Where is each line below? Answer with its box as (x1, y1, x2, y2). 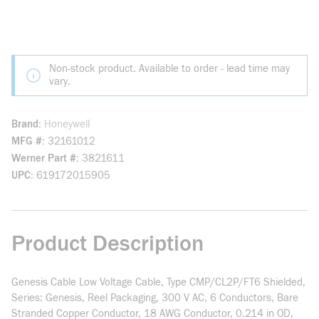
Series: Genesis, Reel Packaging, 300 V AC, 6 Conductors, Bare (11, 292, 298, 304)
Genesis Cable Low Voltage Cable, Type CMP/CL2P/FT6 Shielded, (11, 276, 305, 288)
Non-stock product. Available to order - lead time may (49, 63, 290, 75)
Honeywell (44, 118, 90, 130)
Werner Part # (11, 152, 76, 164)
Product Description (11, 230, 204, 257)
